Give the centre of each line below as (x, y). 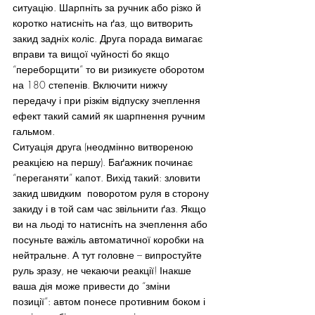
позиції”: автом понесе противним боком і (110, 301)
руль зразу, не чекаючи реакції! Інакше (103, 270)
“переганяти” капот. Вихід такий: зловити (108, 177)
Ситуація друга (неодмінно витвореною (104, 146)
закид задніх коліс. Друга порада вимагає (109, 38)
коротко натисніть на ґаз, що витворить (104, 22)
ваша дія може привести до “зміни (93, 285)
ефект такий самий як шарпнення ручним (110, 115)
